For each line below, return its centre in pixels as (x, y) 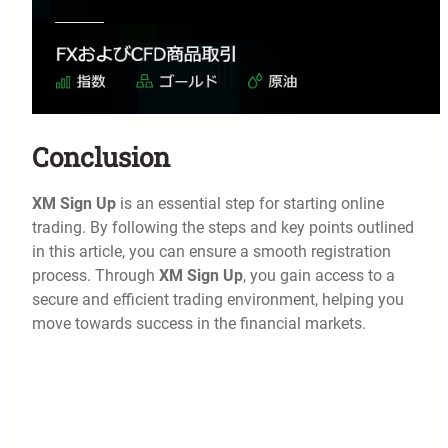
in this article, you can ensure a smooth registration (211, 252)
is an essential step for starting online (250, 204)
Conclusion (101, 157)
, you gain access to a (319, 276)
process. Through (95, 276)
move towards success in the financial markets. (199, 324)
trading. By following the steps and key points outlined (223, 228)
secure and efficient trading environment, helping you (218, 300)
